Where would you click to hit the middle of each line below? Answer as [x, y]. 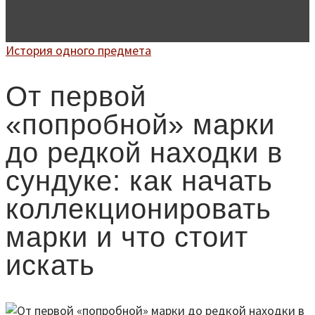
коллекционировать [139, 209]
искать [50, 265]
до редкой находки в [144, 153]
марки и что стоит [127, 237]
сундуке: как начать [139, 181]
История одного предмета [78, 51]
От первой [76, 97]
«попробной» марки [140, 125]
